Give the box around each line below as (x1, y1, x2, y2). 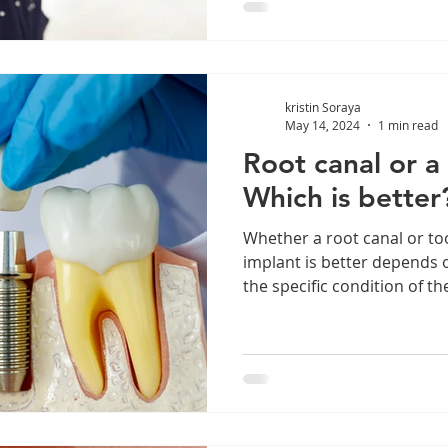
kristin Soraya (285, 99, 361, 115)
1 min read (378, 116, 438, 133)
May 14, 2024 (285, 116, 360, 133)
